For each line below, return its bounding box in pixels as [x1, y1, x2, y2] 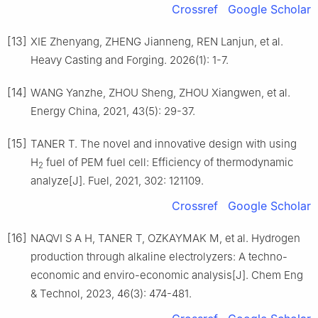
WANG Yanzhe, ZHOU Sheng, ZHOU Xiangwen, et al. [31, 86, 290, 100]
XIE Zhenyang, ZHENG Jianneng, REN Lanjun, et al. [31, 35, 283, 49]
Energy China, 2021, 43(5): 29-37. [31, 104, 195, 119]
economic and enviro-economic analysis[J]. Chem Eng [31, 268, 303, 283]
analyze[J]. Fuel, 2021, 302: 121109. [31, 174, 204, 188]
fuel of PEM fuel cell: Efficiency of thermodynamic [43, 155, 293, 170]
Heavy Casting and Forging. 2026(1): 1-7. [31, 53, 229, 67]
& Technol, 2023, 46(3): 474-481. [31, 287, 192, 301]
